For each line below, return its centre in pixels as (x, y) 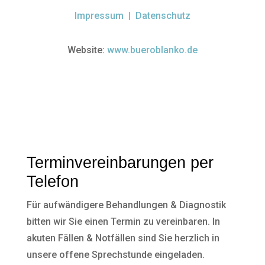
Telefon (52, 182)
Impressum (99, 16)
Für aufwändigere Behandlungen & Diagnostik (126, 205)
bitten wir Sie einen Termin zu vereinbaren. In (123, 222)
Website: (87, 50)
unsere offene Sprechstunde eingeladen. (115, 255)
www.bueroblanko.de (152, 50)
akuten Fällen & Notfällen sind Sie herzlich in (123, 238)
